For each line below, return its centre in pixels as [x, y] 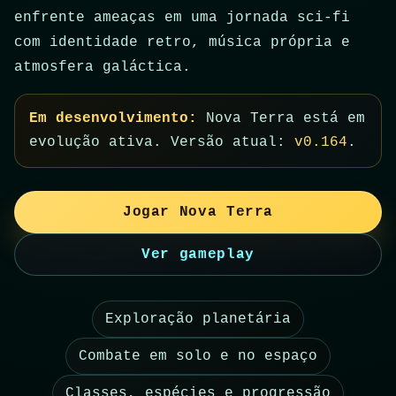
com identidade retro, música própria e [182, 43]
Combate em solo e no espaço [198, 357]
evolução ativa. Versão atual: [162, 143]
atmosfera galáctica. [103, 68]
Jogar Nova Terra [198, 213]
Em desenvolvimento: [113, 119]
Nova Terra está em [281, 119]
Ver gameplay [198, 255]
